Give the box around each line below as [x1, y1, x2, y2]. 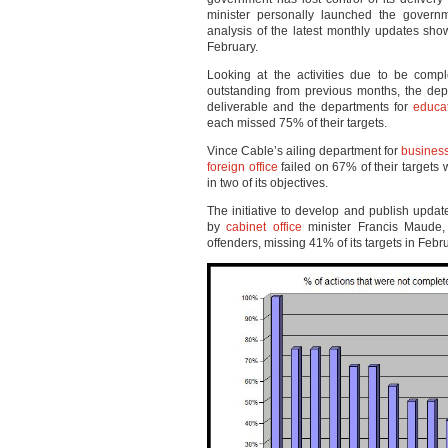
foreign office [207, 160, 278, 174]
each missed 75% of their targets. [207, 116, 387, 130]
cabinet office [226, 220, 302, 234]
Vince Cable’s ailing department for [207, 144, 402, 158]
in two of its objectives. [207, 176, 328, 190]
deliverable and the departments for [207, 100, 413, 114]
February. [207, 40, 258, 54]
